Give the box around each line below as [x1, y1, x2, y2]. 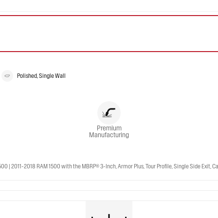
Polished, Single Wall [17, 72, 66, 79]
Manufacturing [89, 130, 129, 139]
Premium [96, 124, 122, 132]
